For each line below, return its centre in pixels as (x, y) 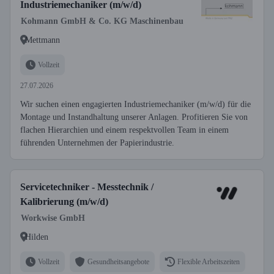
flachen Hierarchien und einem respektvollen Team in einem (124, 130)
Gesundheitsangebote (118, 261)
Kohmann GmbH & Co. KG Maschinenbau (102, 21)
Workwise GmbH (53, 218)
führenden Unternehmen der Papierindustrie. (97, 143)
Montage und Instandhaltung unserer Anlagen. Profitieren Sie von (134, 117)
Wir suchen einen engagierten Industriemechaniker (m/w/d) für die (135, 104)
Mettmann (43, 40)
